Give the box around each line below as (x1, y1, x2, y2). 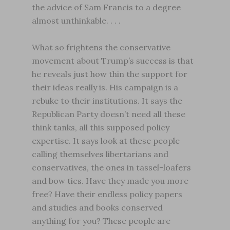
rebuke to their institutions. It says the (32, 95, 183, 106)
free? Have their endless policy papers (32, 189, 183, 199)
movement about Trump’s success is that (32, 55, 194, 66)
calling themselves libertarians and (32, 149, 169, 159)
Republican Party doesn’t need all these (32, 109, 186, 119)
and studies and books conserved (32, 202, 163, 213)
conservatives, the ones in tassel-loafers (32, 162, 191, 172)
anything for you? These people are (32, 216, 171, 226)
